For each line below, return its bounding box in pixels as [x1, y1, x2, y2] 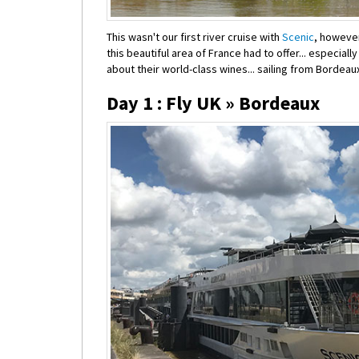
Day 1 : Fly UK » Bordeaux [107, 91, 320, 116]
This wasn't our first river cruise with [107, 30, 282, 45]
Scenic [282, 30, 314, 45]
